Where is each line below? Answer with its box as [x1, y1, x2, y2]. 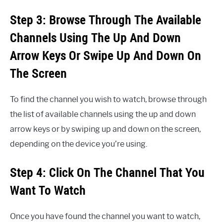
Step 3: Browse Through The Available [10, 12, 201, 28]
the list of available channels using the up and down [10, 110, 196, 119]
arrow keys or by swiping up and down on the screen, [10, 124, 201, 134]
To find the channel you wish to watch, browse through [10, 95, 207, 105]
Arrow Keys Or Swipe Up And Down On [10, 48, 201, 64]
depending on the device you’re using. [10, 139, 147, 149]
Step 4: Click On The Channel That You [10, 165, 205, 181]
